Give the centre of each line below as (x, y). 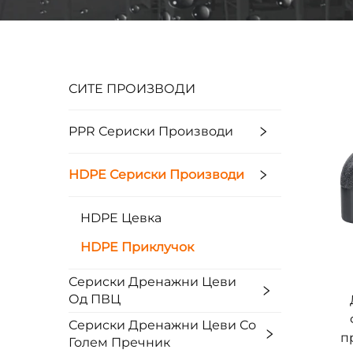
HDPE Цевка (121, 218)
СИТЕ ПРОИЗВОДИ (132, 89)
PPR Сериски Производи (151, 131)
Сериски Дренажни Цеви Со (162, 325)
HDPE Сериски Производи (156, 175)
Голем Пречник (119, 342)
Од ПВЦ (95, 299)
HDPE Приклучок (137, 247)
